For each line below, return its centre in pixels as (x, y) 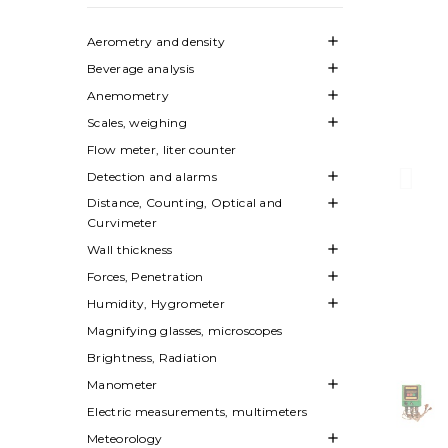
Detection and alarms (152, 176)
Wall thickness (130, 249)
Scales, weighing (137, 122)
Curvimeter (122, 222)
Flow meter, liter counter (162, 149)
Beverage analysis (141, 68)
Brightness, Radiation (152, 357)
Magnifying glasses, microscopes (185, 330)
